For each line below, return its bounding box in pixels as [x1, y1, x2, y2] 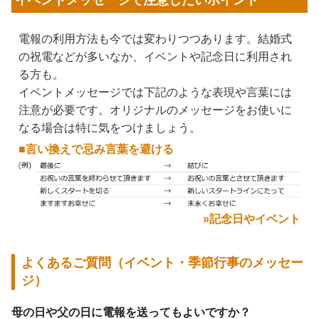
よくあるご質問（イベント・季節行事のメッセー [21, 255, 303, 270]
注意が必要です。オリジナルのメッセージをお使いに [19, 104, 292, 117]
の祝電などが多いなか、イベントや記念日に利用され [19, 51, 292, 63]
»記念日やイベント [203, 212, 300, 225]
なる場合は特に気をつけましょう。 [19, 122, 201, 135]
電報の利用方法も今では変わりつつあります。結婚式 [19, 33, 292, 46]
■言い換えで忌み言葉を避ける [19, 143, 174, 156]
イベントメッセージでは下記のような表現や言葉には [19, 86, 292, 99]
